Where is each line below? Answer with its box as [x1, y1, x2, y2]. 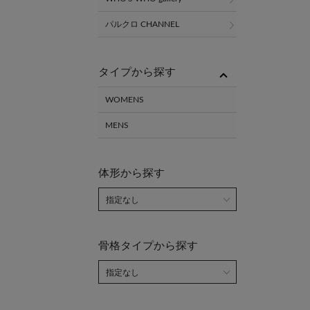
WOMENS [105, 95, 144, 104]
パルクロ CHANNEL [105, 20, 179, 28]
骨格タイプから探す [98, 240, 198, 251]
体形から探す [98, 167, 165, 179]
